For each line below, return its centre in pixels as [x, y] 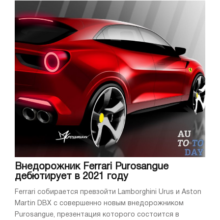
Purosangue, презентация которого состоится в [97, 215]
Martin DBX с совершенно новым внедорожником [99, 204]
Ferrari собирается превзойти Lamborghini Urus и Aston [108, 192]
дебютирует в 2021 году [71, 177]
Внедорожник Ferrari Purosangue [92, 167]
